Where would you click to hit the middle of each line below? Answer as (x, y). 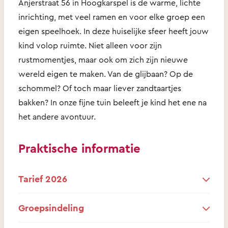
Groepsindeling (51, 207)
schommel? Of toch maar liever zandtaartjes (100, 88)
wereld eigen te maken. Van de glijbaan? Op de (106, 74)
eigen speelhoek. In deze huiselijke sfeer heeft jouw (113, 31)
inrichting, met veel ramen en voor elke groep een (112, 17)
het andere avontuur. (57, 116)
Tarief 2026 (43, 178)
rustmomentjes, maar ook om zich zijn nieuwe (103, 59)
